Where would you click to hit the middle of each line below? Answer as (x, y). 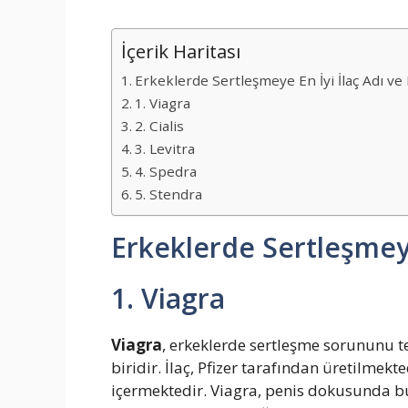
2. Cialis (160, 126)
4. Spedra (166, 172)
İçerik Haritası (181, 51)
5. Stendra (169, 194)
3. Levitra (165, 149)
